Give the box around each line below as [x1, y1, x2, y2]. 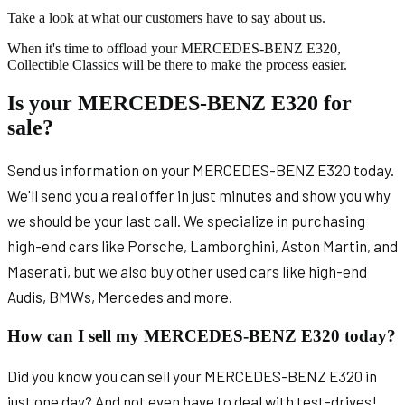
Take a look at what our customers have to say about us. [7, 9, 325, 25]
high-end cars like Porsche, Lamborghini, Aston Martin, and [7, 237, 398, 256]
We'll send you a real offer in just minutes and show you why [7, 186, 391, 205]
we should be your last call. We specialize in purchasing [7, 212, 365, 231]
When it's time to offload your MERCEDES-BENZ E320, [7, 40, 341, 56]
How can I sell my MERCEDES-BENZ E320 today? [7, 326, 396, 346]
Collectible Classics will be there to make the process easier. [7, 56, 347, 72]
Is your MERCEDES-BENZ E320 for [7, 90, 352, 115]
